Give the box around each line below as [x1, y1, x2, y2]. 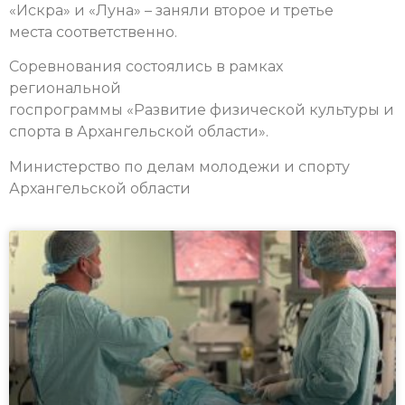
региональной [9, 80, 121, 98]
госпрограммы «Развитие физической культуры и [9, 101, 394, 119]
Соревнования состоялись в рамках [9, 58, 283, 76]
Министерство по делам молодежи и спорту [9, 157, 350, 175]
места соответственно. [9, 23, 177, 41]
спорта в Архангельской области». [9, 123, 268, 141]
